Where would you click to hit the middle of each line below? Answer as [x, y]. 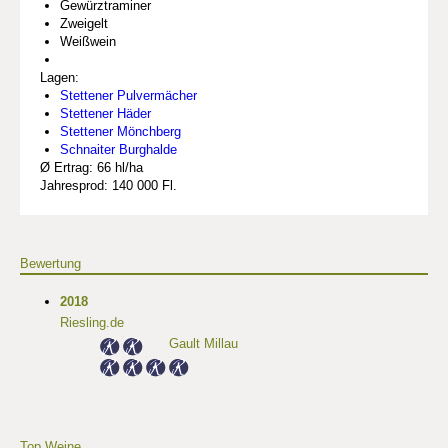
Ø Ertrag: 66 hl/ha [91, 168]
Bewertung [50, 264]
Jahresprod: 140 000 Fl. [108, 186]
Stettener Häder [105, 114]
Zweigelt [84, 24]
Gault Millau [203, 344]
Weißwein [88, 42]
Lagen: [59, 78]
